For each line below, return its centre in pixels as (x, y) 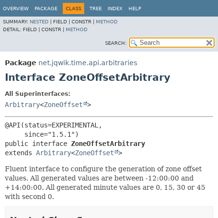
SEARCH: (116, 43)
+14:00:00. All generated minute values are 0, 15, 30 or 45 (105, 187)
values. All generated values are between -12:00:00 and (99, 178)
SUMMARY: (16, 22)
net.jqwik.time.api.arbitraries (88, 63)
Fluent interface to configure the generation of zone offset (103, 169)
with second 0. (29, 197)
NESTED (39, 22)
